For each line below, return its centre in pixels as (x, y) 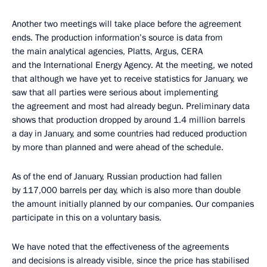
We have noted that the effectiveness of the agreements (120, 247)
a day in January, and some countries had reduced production (129, 133)
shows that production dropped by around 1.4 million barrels (128, 120)
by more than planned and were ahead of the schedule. (118, 147)
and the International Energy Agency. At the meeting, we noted (132, 65)
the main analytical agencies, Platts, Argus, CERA (107, 51)
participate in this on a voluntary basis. (87, 218)
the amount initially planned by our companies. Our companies (133, 204)
